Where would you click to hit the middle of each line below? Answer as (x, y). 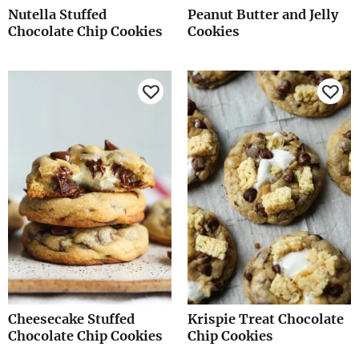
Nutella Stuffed (57, 15)
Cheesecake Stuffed (71, 319)
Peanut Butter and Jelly (263, 15)
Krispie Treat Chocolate (266, 319)
